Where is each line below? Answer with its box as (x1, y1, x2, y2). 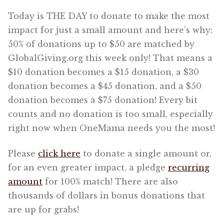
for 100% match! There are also (42, 176, 178, 186)
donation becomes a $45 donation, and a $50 (8, 81, 201, 91)
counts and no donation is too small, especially (8, 109, 213, 119)
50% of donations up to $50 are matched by (8, 39, 194, 49)
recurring (168, 162, 209, 172)
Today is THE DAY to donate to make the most (8, 11, 209, 21)
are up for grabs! (8, 204, 79, 214)
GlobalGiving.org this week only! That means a (8, 53, 212, 63)
